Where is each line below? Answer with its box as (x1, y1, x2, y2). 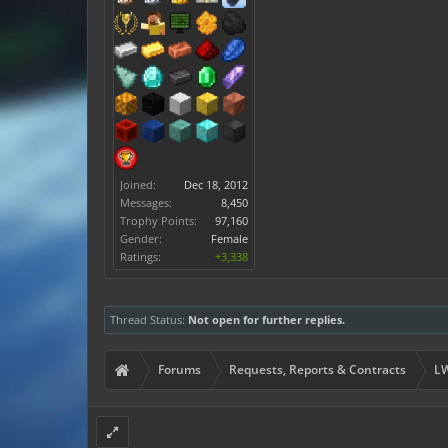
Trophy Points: (120, 213, 197, 228)
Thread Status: (110, 312, 185, 327)
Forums (158, 361, 201, 378)
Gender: (120, 231, 162, 246)
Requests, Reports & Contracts (229, 361, 406, 378)
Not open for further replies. (188, 312, 345, 327)
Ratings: (120, 249, 161, 264)
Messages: (120, 195, 172, 210)
